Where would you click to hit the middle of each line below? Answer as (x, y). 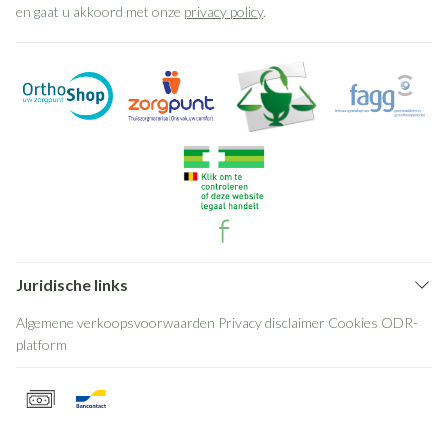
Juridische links (72, 284)
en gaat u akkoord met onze (100, 11)
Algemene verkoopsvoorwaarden (115, 322)
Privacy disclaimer (271, 322)
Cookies (353, 322)
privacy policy (223, 11)
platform (41, 344)
